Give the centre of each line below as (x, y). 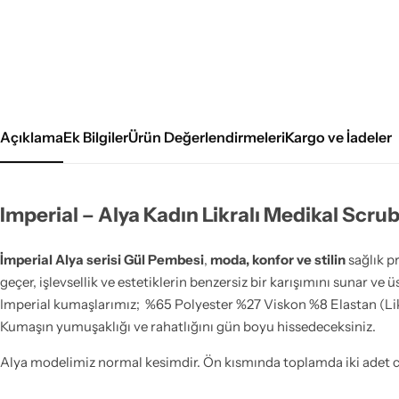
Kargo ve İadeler (338, 137)
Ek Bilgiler (96, 137)
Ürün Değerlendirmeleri (207, 137)
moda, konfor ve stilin (278, 259)
